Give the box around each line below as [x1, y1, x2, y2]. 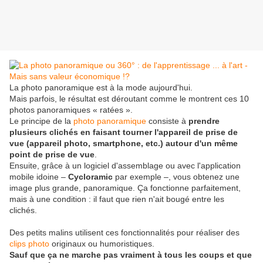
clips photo [9, 239, 49, 249]
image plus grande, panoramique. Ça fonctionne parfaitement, [9, 183, 241, 193]
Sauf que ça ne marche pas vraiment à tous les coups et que [9, 250, 252, 260]
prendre [188, 116, 220, 126]
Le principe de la [9, 116, 73, 126]
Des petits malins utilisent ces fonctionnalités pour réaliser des [9, 228, 240, 238]
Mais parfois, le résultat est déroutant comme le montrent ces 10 [9, 94, 249, 104]
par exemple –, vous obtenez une [113, 172, 240, 182]
